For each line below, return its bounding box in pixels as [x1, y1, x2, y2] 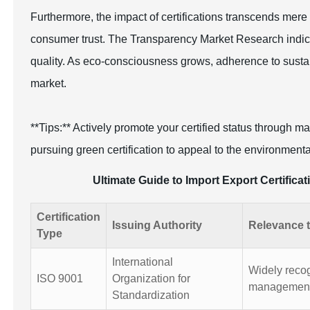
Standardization [112, 289, 190, 301]
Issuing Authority [112, 219, 203, 231]
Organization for [112, 273, 191, 284]
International [112, 256, 174, 268]
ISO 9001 [37, 273, 84, 284]
